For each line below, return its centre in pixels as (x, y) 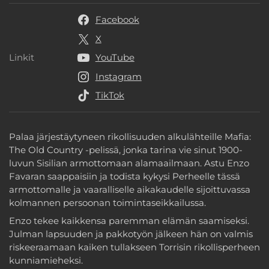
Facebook (117, 20)
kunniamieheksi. (46, 260)
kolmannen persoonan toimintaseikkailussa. (107, 203)
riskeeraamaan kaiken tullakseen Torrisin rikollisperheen (134, 247)
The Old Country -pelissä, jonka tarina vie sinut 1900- (126, 150)
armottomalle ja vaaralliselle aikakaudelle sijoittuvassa (130, 190)
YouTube (115, 58)
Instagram (118, 76)
